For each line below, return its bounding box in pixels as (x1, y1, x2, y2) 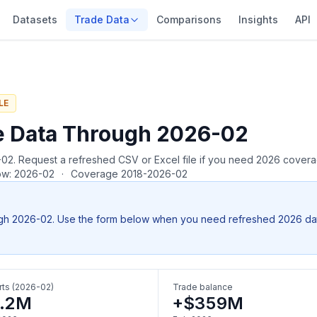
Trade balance (173, 282, 233, 292)
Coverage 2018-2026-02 (68, 168, 188, 180)
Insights (238, 13, 278, 25)
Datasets (12, 13, 57, 25)
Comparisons (156, 13, 221, 25)
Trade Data (74, 13, 129, 25)
